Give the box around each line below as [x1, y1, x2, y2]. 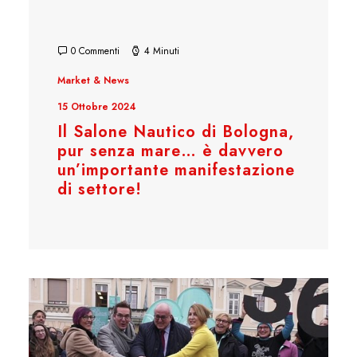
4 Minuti [144, 43, 179, 58]
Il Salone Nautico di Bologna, [57, 120, 294, 143]
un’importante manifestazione [57, 158, 295, 182]
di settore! [57, 177, 142, 201]
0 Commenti [71, 43, 120, 58]
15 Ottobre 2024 [57, 99, 136, 114]
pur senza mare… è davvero [57, 139, 284, 163]
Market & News [57, 73, 129, 88]
